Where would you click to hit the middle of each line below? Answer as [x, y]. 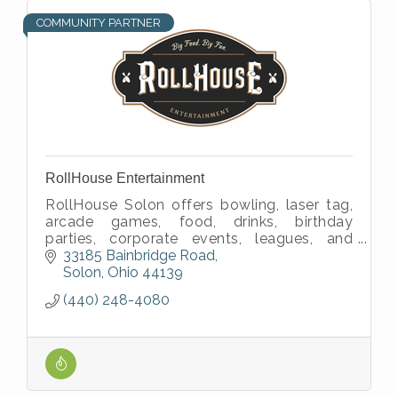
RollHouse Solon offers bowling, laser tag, [199, 204]
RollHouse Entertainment [125, 178]
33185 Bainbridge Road [139, 256]
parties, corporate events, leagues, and [199, 238]
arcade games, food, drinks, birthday [199, 221]
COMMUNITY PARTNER [99, 22]
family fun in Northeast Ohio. [145, 255]
